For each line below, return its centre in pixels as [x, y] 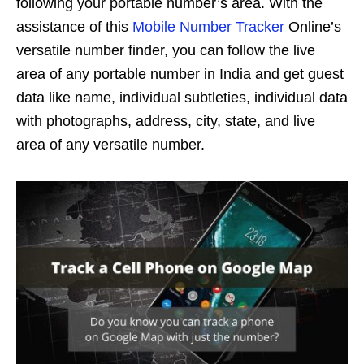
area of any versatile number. [110, 145]
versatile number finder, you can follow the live [166, 51]
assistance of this [74, 27]
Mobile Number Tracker [208, 27]
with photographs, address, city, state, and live [166, 121]
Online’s [313, 27]
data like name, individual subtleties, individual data [182, 98]
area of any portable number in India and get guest [180, 74]
